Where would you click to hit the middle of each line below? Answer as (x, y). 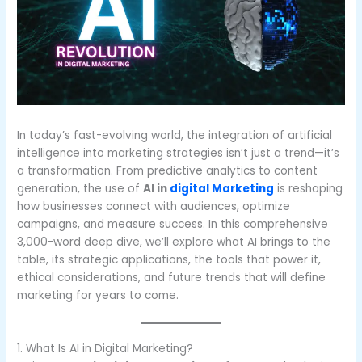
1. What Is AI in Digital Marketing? (105, 349)
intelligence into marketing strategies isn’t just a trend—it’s (179, 154)
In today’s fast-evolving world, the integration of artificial (175, 136)
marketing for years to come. (98, 296)
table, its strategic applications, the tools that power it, (169, 260)
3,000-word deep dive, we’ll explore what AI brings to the (174, 242)
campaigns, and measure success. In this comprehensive (173, 225)
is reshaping (309, 189)
